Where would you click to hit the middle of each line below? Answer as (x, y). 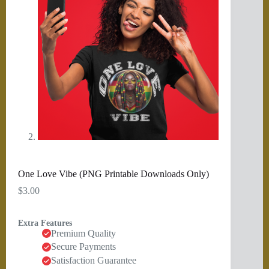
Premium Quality (83, 233)
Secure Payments (83, 247)
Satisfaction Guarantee (94, 261)
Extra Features (45, 223)
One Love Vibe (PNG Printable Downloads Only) (113, 174)
